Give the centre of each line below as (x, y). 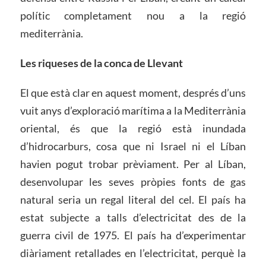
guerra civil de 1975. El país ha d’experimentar (133, 235)
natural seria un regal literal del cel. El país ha (133, 199)
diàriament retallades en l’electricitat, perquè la (133, 253)
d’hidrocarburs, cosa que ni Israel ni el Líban (133, 146)
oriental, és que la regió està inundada (133, 128)
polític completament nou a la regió (133, 16)
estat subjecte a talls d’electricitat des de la (133, 217)
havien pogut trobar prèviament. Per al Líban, (133, 164)
